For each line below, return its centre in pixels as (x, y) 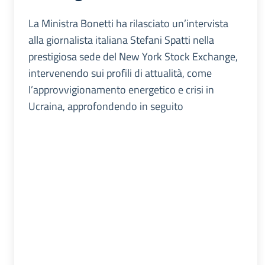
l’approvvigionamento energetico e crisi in (121, 90)
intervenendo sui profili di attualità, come (120, 73)
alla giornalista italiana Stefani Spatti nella (121, 40)
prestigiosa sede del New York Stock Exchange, (133, 57)
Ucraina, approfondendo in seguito (106, 106)
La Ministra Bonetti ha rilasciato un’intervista (128, 24)
